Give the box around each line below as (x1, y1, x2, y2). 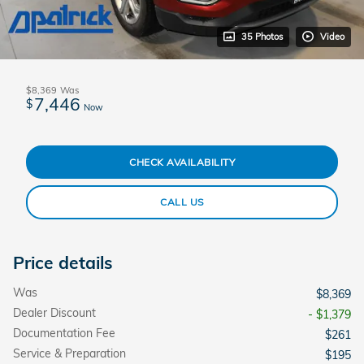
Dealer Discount (13, 305, 96, 320)
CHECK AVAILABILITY (129, 155, 235, 168)
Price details (13, 251, 113, 273)
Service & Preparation (13, 345, 126, 361)
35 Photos (241, 30, 283, 42)
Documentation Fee (13, 325, 115, 340)
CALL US (160, 196, 204, 209)
